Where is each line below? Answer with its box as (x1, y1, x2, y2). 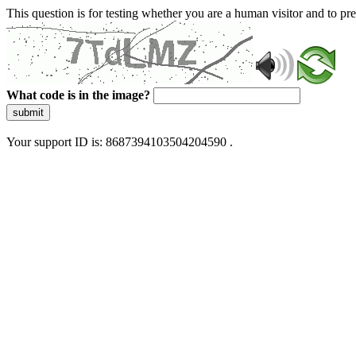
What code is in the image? (6, 88, 150, 102)
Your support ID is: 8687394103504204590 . (6, 135, 233, 149)
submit (13, 106, 44, 118)
